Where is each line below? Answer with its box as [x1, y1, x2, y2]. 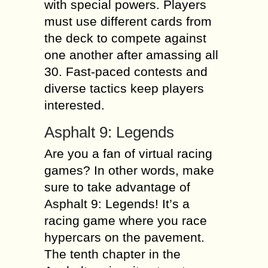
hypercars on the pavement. [44, 230, 205, 244]
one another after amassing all [44, 48, 218, 62]
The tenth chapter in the [44, 247, 181, 261]
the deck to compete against [44, 31, 206, 45]
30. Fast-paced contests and [44, 65, 208, 78]
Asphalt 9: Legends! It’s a [44, 197, 190, 211]
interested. [44, 98, 105, 112]
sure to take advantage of [44, 180, 190, 194]
